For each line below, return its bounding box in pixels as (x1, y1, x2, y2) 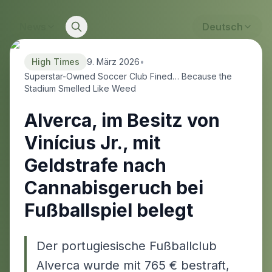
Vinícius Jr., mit (24, 132, 160, 154)
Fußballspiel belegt (24, 199, 193, 221)
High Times (32, 56, 80, 67)
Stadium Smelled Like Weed (24, 83, 136, 93)
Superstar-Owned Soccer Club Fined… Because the (24, 71, 232, 81)
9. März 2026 (87, 56, 140, 67)
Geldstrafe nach (24, 154, 166, 176)
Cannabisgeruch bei (24, 177, 203, 199)
